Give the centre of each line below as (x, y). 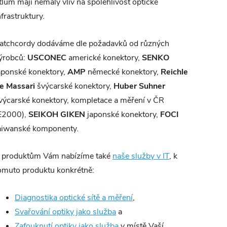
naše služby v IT (141, 156)
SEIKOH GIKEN (57, 115)
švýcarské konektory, (75, 86)
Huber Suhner (139, 86)
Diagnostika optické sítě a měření (74, 198)
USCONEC (48, 58)
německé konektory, (124, 72)
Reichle (174, 72)
